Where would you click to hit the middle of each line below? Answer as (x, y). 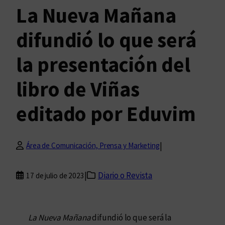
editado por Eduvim (106, 113)
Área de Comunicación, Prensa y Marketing (93, 146)
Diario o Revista (125, 176)
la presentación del (103, 64)
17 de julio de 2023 (55, 175)
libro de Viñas (78, 89)
